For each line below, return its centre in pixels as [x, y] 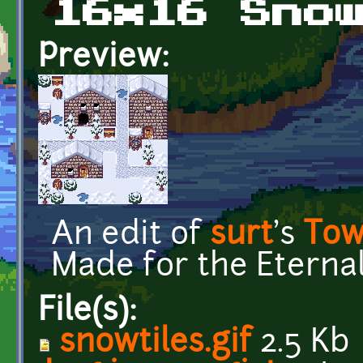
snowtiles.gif [156, 344]
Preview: [108, 58]
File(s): [92, 312]
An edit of [130, 236]
